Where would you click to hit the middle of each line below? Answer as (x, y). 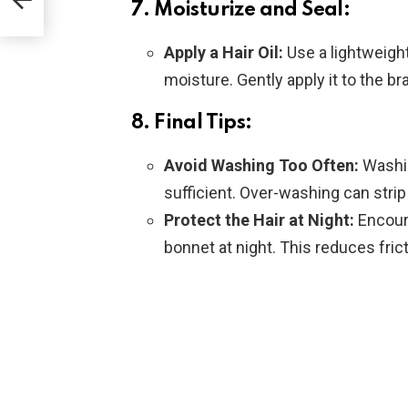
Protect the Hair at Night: (259, 220)
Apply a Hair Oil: (224, 53)
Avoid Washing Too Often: (261, 166)
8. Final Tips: (192, 123)
